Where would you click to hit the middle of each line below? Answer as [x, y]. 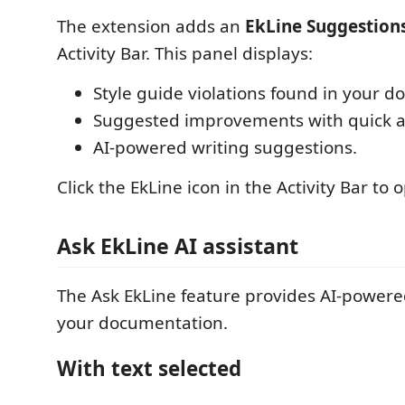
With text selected [149, 368]
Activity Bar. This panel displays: [185, 53]
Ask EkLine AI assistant [178, 246]
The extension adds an [151, 26]
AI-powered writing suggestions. [225, 147]
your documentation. [142, 323]
